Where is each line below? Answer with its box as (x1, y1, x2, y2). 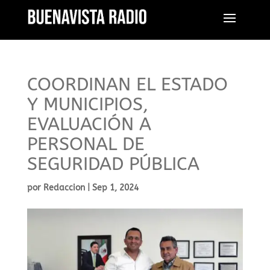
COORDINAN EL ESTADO (27, 74, 228, 95)
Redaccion (43, 183, 85, 193)
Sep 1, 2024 (92, 183, 139, 193)
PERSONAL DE (27, 133, 145, 155)
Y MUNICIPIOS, (27, 93, 148, 115)
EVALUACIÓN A (27, 113, 151, 135)
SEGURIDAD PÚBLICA (27, 153, 199, 175)
